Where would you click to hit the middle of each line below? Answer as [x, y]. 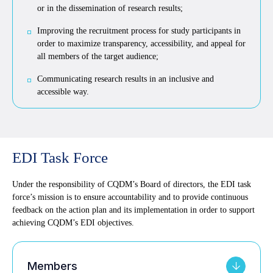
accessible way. [63, 91]
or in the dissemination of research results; [110, 8]
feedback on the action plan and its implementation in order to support [133, 210]
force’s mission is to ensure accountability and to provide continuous [130, 197]
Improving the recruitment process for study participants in [139, 30]
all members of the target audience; [98, 56]
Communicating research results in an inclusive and [126, 79]
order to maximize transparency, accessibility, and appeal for [141, 43]
